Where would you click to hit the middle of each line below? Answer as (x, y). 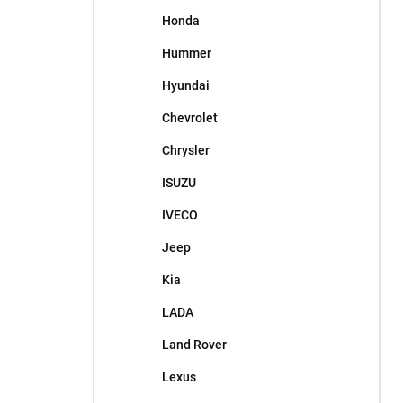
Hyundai (186, 85)
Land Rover (194, 345)
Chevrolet (190, 118)
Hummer (187, 53)
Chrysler (186, 150)
